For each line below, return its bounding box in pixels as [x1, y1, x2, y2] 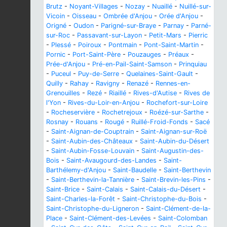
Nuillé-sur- [179, 2, 211, 10]
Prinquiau [179, 60, 207, 68]
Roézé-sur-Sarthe [149, 108, 204, 116]
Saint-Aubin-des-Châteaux [51, 137, 133, 145]
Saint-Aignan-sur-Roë [141, 127, 207, 135]
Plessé [51, 41, 71, 49]
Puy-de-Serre [78, 69, 119, 78]
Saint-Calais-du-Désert [130, 185, 201, 193]
